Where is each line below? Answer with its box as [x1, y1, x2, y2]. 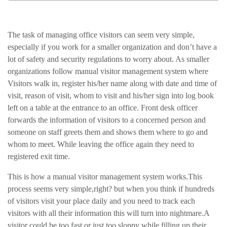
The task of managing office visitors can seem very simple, [8, 30, 195, 40]
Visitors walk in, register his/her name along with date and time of [8, 79, 217, 88]
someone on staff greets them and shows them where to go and [8, 128, 208, 137]
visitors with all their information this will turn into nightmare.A [8, 209, 209, 218]
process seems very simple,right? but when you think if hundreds [8, 184, 214, 194]
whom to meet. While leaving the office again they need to [8, 140, 194, 149]
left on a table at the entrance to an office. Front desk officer [8, 103, 198, 112]
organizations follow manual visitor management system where [8, 67, 208, 76]
